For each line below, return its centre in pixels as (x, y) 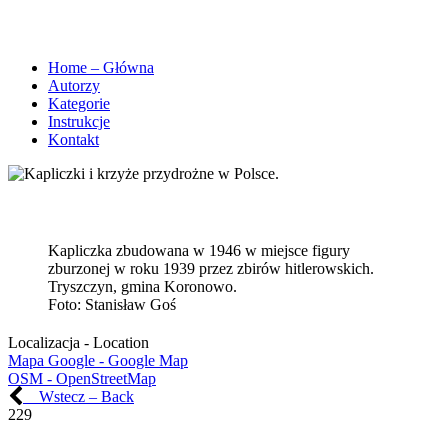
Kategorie (79, 103)
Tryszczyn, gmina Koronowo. (142, 286)
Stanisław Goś (130, 304)
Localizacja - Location (78, 342)
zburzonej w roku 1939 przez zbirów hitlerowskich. (211, 268)
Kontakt (73, 139)
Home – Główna (101, 67)
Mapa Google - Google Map (98, 360)
